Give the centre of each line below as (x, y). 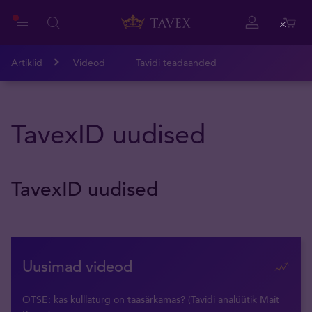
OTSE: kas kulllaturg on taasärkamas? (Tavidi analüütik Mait (151, 299)
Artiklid (27, 63)
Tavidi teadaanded (176, 63)
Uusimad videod (77, 266)
